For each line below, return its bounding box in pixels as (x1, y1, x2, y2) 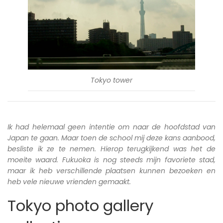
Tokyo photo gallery (7, 194, 153, 217)
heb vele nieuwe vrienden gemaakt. (7, 176, 131, 187)
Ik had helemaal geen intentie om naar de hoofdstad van (7, 121, 216, 132)
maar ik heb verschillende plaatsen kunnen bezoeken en (7, 165, 216, 176)
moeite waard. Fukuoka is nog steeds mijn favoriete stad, (7, 154, 216, 165)
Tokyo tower (91, 75, 132, 85)
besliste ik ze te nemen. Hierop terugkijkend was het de (7, 143, 216, 154)
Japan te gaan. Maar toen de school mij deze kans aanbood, (7, 132, 216, 143)
